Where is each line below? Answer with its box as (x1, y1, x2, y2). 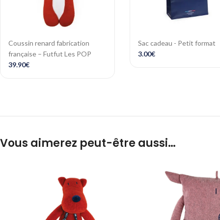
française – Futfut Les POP (8, 50, 91, 58)
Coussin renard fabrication (8, 39, 89, 47)
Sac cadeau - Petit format (138, 39, 216, 47)
